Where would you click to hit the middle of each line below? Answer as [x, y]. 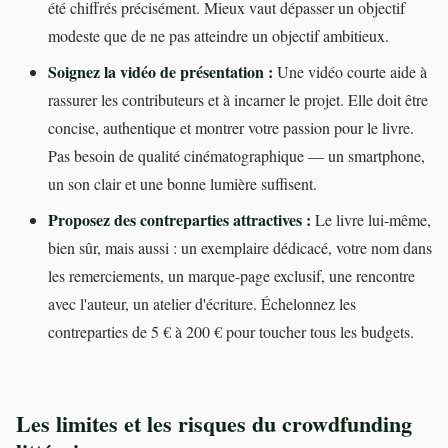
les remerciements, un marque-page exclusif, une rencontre [231, 276]
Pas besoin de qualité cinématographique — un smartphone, [236, 156]
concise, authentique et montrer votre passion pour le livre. [231, 128]
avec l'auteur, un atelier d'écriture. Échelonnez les [202, 304]
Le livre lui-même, [371, 220]
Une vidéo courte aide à [350, 72]
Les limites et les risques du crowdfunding [214, 424]
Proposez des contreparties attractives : [179, 220]
